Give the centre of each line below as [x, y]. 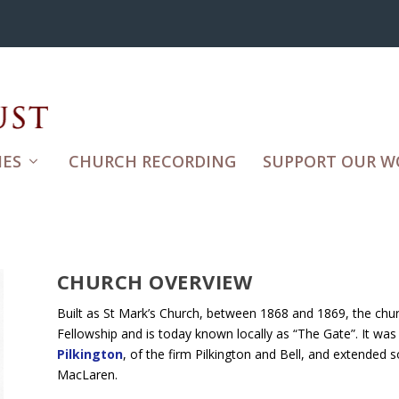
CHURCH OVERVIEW [155, 281]
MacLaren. [87, 374]
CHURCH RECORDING [152, 161]
